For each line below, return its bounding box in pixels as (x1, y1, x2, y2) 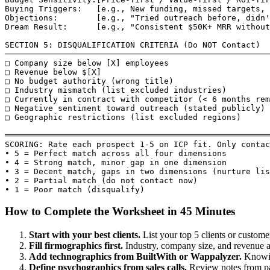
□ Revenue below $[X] (5, 67, 101, 77)
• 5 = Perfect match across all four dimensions (5, 148, 227, 158)
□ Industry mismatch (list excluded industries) (5, 85, 227, 95)
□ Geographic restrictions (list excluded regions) (5, 112, 241, 122)
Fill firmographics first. (29, 240, 123, 251)
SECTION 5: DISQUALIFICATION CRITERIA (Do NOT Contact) (5, 40, 260, 49)
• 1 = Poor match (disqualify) (5, 184, 145, 194)
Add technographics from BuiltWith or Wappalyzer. (29, 251, 242, 262)
